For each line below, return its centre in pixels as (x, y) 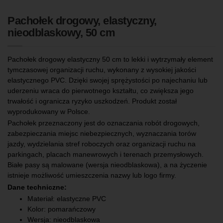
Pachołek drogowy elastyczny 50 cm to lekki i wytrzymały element (110, 59)
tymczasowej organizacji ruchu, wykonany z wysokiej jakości (102, 69)
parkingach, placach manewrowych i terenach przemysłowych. (106, 155)
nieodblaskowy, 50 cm (61, 32)
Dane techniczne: (37, 187)
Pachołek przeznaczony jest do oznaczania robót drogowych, (104, 123)
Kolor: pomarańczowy (61, 209)
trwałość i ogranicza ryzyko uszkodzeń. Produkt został (92, 101)
